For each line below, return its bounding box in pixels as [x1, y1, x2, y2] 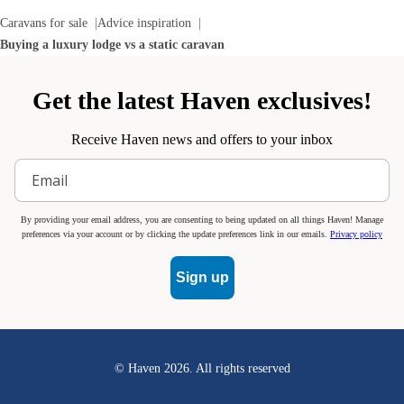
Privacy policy [330, 229, 382, 240]
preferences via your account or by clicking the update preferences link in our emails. [22, 229, 330, 240]
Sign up [175, 270, 229, 286]
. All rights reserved [188, 362, 290, 376]
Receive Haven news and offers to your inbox [71, 132, 333, 148]
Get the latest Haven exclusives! [32, 87, 372, 115]
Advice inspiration [97, 16, 191, 31]
